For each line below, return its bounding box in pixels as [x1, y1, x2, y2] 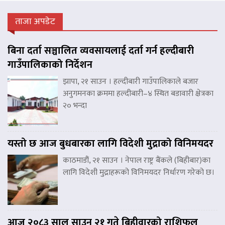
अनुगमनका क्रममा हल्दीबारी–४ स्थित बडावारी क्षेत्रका [63, 86, 213, 100]
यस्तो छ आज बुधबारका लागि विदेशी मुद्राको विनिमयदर [8, 135, 213, 152]
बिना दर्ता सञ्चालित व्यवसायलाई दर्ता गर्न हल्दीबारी [8, 42, 194, 59]
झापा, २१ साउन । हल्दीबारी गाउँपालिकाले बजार [63, 74, 198, 88]
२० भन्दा [63, 98, 87, 113]
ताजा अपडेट [15, 14, 55, 29]
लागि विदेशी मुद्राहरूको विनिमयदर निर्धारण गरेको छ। [63, 165, 214, 179]
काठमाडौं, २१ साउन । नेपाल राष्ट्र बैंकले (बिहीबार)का [63, 153, 210, 167]
